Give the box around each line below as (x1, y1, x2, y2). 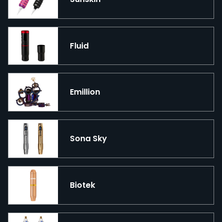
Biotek (70, 179, 95, 191)
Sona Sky (70, 133, 107, 145)
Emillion (70, 86, 100, 98)
